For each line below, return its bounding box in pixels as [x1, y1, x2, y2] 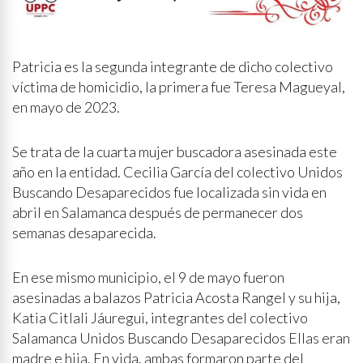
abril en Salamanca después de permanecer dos [12, 203, 303, 221]
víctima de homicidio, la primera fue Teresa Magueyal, [12, 77, 345, 96]
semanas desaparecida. [12, 223, 156, 241]
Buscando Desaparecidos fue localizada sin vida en [12, 182, 327, 201]
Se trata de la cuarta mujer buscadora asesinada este [12, 142, 337, 160]
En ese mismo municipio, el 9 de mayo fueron [12, 267, 284, 286]
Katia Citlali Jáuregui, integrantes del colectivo [12, 308, 308, 327]
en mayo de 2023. [12, 97, 120, 116]
